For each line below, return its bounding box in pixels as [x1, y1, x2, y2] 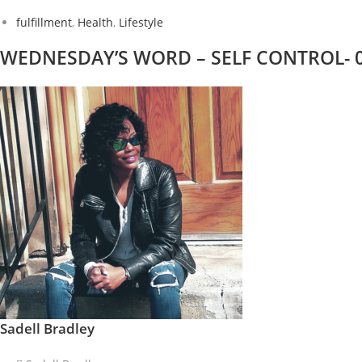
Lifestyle [119, 15, 163, 30]
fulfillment [16, 15, 72, 30]
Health [78, 15, 113, 30]
